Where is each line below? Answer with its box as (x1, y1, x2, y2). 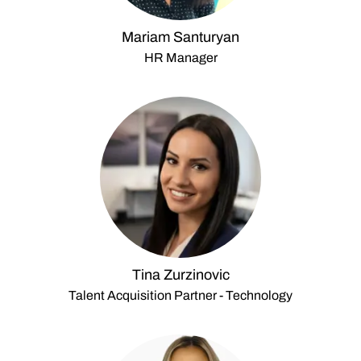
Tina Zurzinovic (131, 267, 230, 283)
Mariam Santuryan (122, 29, 239, 45)
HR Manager (143, 51, 218, 64)
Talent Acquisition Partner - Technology (68, 288, 293, 302)
